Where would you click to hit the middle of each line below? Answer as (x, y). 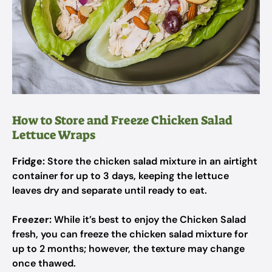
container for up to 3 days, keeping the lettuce (121, 176)
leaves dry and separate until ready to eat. (110, 190)
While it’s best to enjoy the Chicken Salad (149, 219)
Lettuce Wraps (54, 135)
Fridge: (29, 161)
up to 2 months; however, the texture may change (128, 249)
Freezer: (32, 219)
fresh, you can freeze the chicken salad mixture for (130, 234)
